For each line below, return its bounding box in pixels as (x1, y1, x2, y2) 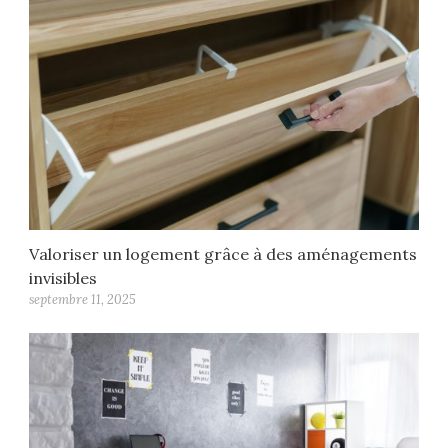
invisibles (29, 267, 98, 288)
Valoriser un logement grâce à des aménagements (29, 243, 418, 264)
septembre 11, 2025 (29, 290, 137, 308)
